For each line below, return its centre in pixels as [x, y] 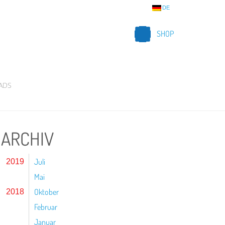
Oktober [46, 192]
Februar [46, 207]
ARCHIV [27, 139]
